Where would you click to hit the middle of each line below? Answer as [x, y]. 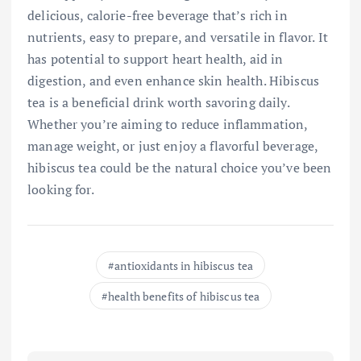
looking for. [61, 190]
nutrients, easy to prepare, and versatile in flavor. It [178, 37]
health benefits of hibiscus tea [184, 297]
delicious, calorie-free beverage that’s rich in [158, 16]
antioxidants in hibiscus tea [184, 266]
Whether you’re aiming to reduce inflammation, [168, 124]
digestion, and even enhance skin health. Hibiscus [173, 81]
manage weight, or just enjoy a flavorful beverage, [173, 146]
